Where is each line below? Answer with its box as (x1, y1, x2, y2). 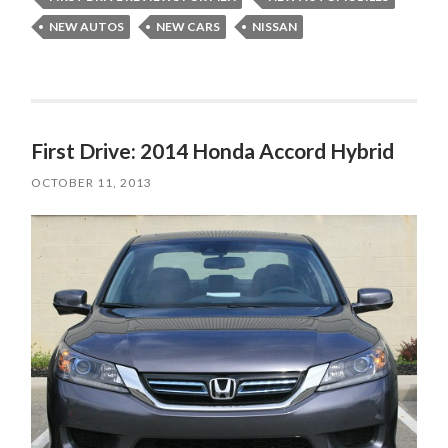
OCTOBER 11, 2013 (31, 175, 153, 191)
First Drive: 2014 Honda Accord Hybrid (31, 138, 395, 164)
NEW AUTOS (49, 19, 125, 35)
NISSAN (252, 19, 298, 35)
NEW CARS (156, 19, 221, 35)
